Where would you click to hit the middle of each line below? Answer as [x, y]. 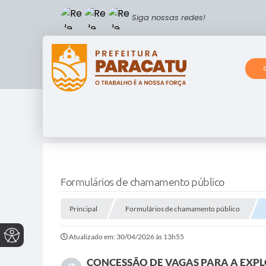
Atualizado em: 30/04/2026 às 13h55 [126, 237]
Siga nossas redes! [169, 18]
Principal [83, 209]
